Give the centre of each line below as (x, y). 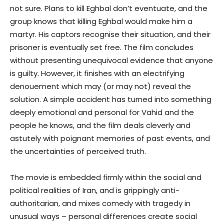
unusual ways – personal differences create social (103, 216)
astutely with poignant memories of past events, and (110, 138)
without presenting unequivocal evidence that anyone (111, 60)
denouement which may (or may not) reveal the (100, 86)
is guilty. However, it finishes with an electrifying (97, 73)
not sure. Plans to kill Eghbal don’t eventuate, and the (109, 8)
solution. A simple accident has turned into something (111, 99)
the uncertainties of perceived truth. (78, 151)
